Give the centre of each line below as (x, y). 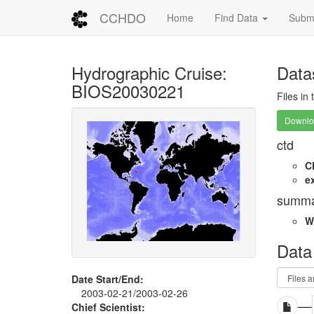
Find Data (238, 18)
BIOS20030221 (128, 91)
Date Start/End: (108, 279)
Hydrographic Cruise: (149, 73)
